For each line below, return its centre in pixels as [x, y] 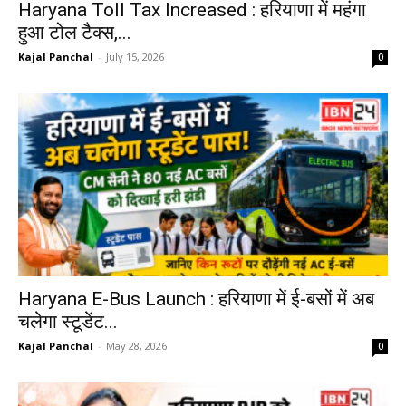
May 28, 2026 [136, 345]
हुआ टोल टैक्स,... [75, 33]
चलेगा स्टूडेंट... [68, 321]
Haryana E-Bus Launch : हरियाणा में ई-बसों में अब [196, 299]
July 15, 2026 [135, 57]
